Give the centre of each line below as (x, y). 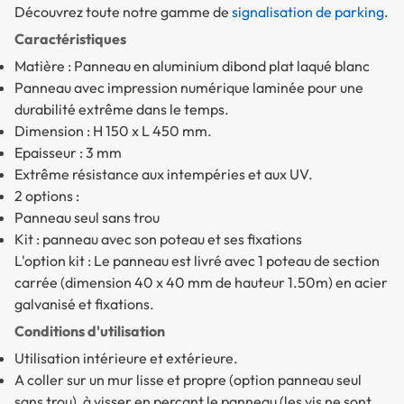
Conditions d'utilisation (90, 331)
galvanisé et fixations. (84, 304)
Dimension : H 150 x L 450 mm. (113, 131)
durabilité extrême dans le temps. (122, 110)
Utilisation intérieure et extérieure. (126, 358)
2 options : (47, 196)
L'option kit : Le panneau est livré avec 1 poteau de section (197, 261)
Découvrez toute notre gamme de (123, 12)
